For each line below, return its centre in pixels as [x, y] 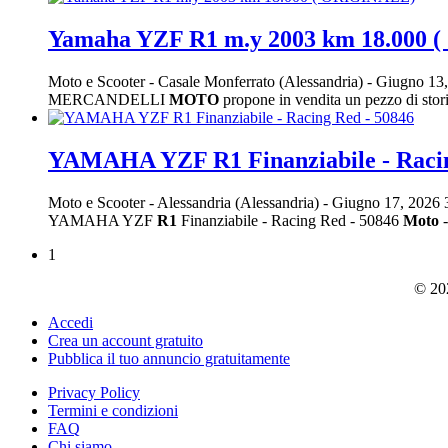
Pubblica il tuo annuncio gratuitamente [169, 358]
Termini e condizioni [113, 410]
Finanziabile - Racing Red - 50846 [290, 220]
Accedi [70, 322]
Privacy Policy [94, 392]
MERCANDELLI [108, 99]
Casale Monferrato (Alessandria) [262, 81]
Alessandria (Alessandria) [240, 202]
